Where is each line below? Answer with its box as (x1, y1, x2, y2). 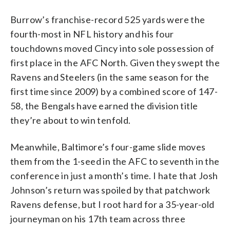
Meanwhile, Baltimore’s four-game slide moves (10, 141, 206, 153)
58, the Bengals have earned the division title (10, 100, 198, 112)
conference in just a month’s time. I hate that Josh (10, 170, 218, 182)
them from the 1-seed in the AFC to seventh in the (10, 156, 220, 167)
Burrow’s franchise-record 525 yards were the (10, 14, 205, 26)
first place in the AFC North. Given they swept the (10, 57, 220, 69)
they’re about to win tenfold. (10, 114, 131, 126)
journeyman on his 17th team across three (10, 213, 185, 225)
